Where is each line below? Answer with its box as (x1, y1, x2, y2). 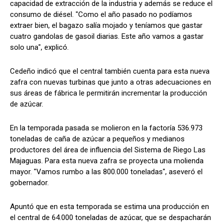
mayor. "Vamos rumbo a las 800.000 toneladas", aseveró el (10, 167, 203, 176)
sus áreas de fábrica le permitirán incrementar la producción (10, 88, 207, 98)
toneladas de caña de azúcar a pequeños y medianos (10, 134, 185, 143)
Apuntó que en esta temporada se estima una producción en (10, 202, 209, 211)
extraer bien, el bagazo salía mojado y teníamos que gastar (10, 20, 203, 30)
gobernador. (10, 178, 49, 187)
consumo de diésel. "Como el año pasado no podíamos (10, 9, 192, 19)
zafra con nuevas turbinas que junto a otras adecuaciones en (10, 77, 211, 87)
